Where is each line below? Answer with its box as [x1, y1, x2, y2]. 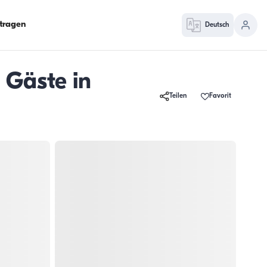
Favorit [209, 92, 231, 100]
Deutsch [205, 21, 229, 29]
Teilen [169, 92, 187, 100]
